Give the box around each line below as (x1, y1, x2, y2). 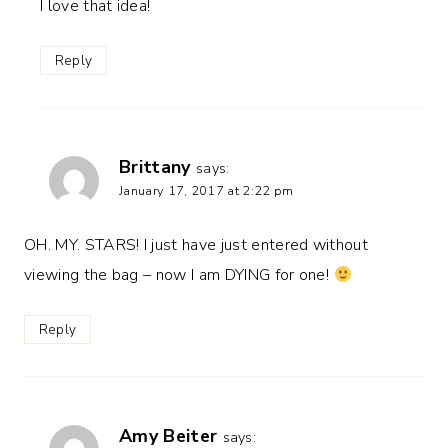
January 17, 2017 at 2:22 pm (119, 181, 294, 200)
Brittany (119, 154, 191, 179)
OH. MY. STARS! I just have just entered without (24, 234, 369, 257)
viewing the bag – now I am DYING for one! (24, 264, 334, 287)
